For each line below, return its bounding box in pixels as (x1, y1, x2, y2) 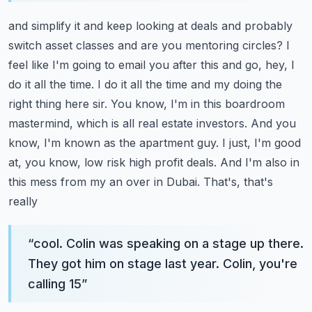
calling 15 (28, 276, 81, 291)
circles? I (242, 38, 290, 52)
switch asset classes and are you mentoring (8, 38, 239, 52)
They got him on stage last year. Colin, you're (28, 256, 297, 271)
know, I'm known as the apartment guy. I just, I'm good (8, 136, 301, 150)
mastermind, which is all (8, 116, 134, 130)
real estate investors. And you (138, 116, 296, 130)
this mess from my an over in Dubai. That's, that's (8, 175, 273, 189)
